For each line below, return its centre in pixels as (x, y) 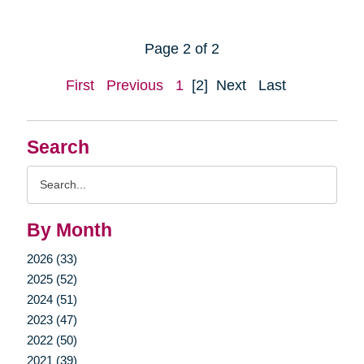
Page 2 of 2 (182, 48)
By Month (69, 230)
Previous (135, 85)
